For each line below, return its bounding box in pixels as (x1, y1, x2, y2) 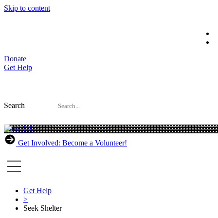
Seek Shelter (23, 204, 62, 212)
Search (4, 101, 25, 109)
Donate (4, 54, 26, 63)
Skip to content (4, 4, 50, 12)
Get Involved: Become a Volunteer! (18, 139, 127, 147)
